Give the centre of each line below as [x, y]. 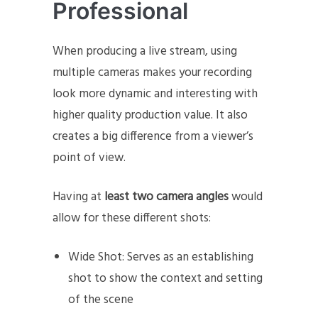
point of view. [91, 158]
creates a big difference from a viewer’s [153, 137]
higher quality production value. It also [150, 115]
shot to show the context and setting [166, 279]
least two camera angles [166, 197]
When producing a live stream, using [145, 51]
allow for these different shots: [132, 218]
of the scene [101, 300]
